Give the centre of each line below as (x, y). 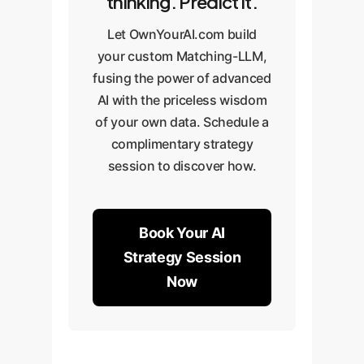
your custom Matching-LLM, (182, 56)
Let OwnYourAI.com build (182, 34)
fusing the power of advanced (182, 78)
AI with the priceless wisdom (182, 100)
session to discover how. (182, 165)
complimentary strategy (182, 143)
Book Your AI (182, 232)
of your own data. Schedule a (182, 121)
